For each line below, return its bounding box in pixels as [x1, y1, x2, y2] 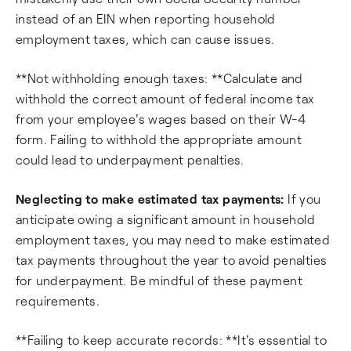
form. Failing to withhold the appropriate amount [16, 131, 302, 147]
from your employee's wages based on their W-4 [16, 110, 306, 126]
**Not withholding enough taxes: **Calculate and [16, 70, 303, 85]
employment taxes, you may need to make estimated [16, 231, 331, 247]
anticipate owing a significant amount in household [16, 211, 315, 226]
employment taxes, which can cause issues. [16, 31, 275, 46]
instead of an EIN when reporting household [16, 10, 276, 26]
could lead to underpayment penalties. [16, 151, 244, 167]
